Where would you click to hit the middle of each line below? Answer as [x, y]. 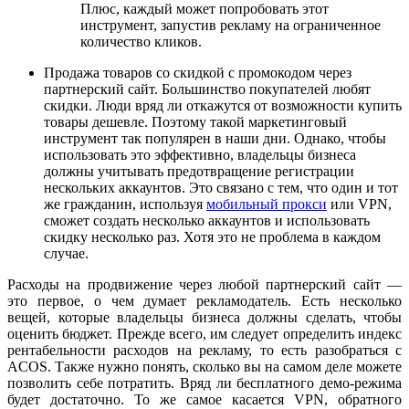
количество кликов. [141, 42]
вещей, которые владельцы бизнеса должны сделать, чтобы [204, 318]
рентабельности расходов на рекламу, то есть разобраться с [204, 351]
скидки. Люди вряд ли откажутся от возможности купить [223, 106]
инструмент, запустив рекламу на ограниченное [231, 26]
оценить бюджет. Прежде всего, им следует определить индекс [204, 334]
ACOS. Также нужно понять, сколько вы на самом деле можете [204, 367]
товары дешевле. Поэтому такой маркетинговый [195, 122]
